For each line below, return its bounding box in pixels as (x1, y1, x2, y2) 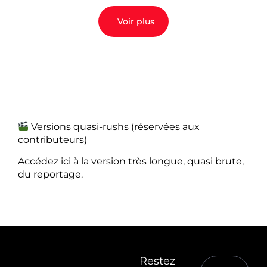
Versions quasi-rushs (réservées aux (29, 120, 200, 132)
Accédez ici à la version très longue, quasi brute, (18, 156, 244, 167)
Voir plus (117, 15, 154, 27)
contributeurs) (18, 133, 87, 145)
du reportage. (18, 169, 83, 181)
